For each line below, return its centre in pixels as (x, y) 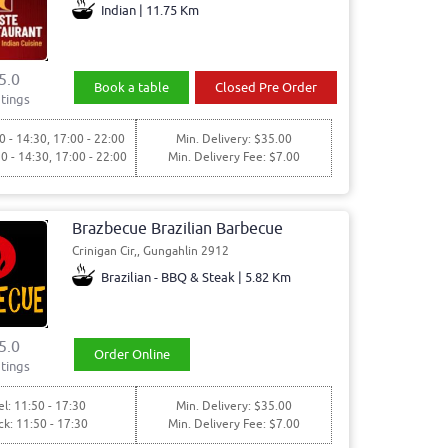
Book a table (132, 87)
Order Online (132, 355)
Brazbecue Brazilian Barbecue (177, 229)
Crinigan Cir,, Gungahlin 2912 (150, 251)
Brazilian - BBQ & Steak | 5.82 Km (196, 278)
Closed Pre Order (265, 87)
